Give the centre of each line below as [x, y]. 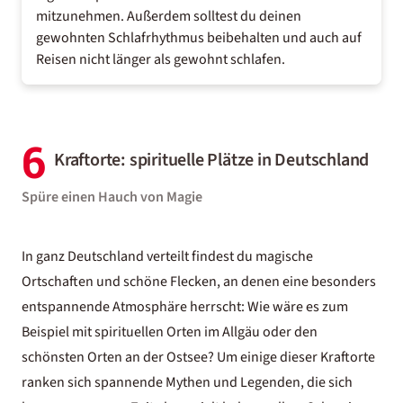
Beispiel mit [58, 332]
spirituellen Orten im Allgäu [177, 332]
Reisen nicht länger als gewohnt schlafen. [161, 59]
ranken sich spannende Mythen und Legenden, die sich [187, 382]
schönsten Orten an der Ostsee [115, 357]
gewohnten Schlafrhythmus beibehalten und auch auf [199, 38]
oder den [289, 332]
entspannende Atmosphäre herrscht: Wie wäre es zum [185, 307]
